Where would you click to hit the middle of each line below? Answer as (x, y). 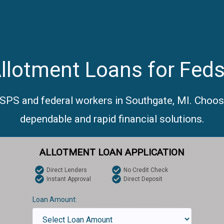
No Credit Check (146, 170)
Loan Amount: (54, 199)
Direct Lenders (66, 170)
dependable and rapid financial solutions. (112, 119)
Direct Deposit (143, 179)
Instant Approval (68, 179)
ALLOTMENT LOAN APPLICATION (112, 152)
